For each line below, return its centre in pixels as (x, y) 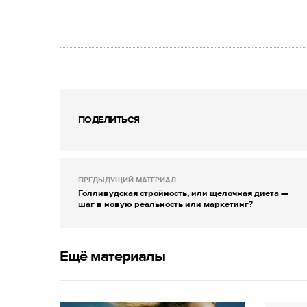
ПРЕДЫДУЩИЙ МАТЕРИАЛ (127, 180)
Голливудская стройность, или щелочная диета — (183, 193)
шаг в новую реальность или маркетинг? (165, 204)
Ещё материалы (113, 257)
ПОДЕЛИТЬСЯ (109, 119)
